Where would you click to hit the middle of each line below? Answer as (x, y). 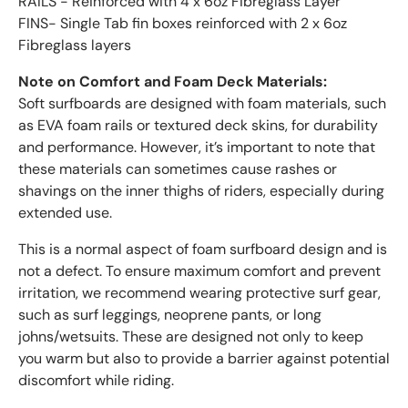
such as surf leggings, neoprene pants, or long (170, 315)
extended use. (65, 213)
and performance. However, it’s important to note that (197, 148)
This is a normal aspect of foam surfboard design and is (203, 250)
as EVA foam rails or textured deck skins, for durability (198, 126)
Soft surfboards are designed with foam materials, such (202, 104)
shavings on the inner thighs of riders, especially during (201, 191)
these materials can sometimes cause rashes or (178, 169)
